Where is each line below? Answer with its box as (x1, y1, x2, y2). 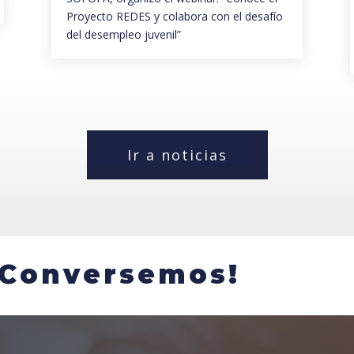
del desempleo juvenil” (66, 27, 181, 43)
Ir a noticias (126, 145, 228, 164)
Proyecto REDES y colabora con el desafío (66, 9, 283, 24)
